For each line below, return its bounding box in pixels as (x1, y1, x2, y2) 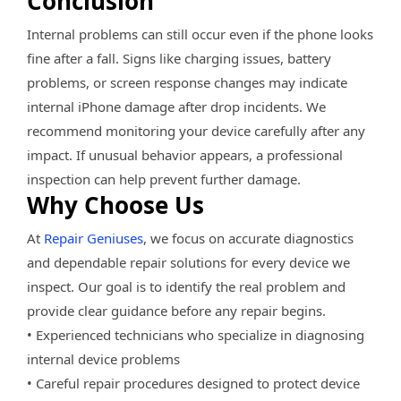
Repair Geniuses (44, 228, 143, 247)
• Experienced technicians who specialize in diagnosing (27, 325, 364, 344)
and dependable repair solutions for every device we (27, 252, 350, 271)
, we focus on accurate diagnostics (143, 228, 354, 247)
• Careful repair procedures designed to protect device (27, 373, 360, 392)
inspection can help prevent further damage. (27, 169, 301, 188)
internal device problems (27, 349, 180, 368)
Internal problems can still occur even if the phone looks (27, 24, 373, 43)
